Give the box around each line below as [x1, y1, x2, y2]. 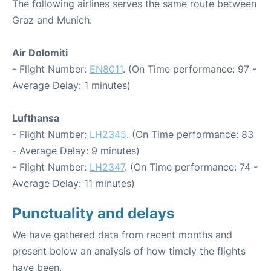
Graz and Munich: [12, 14, 92, 27]
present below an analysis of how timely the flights [12, 245, 246, 258]
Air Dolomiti [12, 47, 68, 59]
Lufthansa [12, 112, 59, 125]
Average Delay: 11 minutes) [12, 177, 135, 190]
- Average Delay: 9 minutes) [12, 145, 140, 157]
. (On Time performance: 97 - [123, 63, 256, 76]
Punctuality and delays [12, 204, 174, 223]
